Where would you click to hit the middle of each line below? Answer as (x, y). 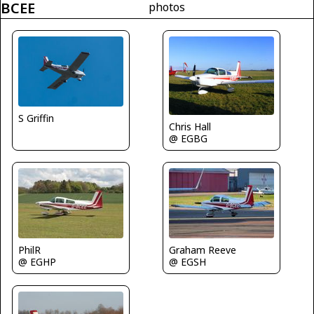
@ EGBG (188, 139)
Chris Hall (190, 127)
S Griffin (36, 118)
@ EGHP (37, 262)
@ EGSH (187, 262)
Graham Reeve (203, 250)
